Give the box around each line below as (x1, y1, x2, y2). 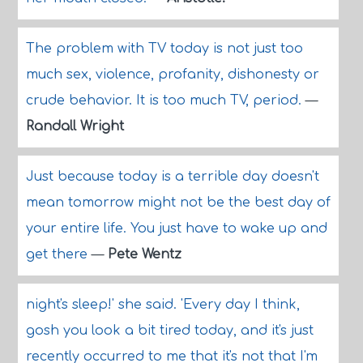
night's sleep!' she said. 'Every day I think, (25, 297, 300, 312)
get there (25, 247, 92, 262)
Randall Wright (25, 119, 124, 134)
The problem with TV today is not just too (25, 41, 303, 56)
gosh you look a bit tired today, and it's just (25, 323, 314, 338)
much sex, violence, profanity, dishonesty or (25, 67, 319, 82)
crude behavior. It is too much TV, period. (25, 93, 305, 108)
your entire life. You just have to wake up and (25, 221, 327, 236)
